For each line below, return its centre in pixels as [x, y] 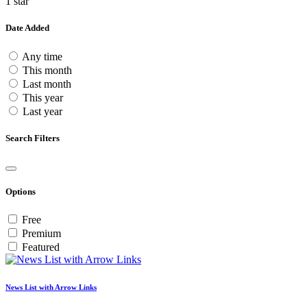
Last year [42, 111]
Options [21, 192]
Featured [41, 247]
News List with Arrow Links [51, 287]
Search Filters [33, 138]
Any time [42, 56]
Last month [47, 84]
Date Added [27, 28]
